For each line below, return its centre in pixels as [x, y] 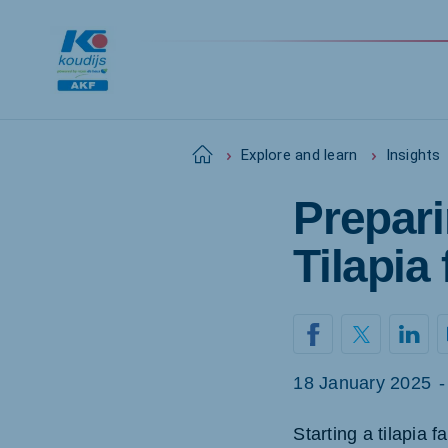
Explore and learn [299, 155]
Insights [413, 155]
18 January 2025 [362, 383]
